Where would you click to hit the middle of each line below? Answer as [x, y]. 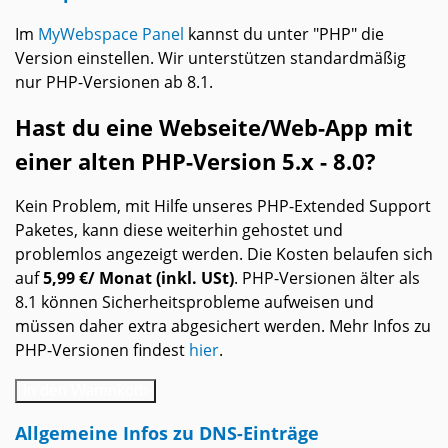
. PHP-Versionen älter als [327, 278]
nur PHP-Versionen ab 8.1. [114, 82]
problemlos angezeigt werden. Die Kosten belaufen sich [224, 254]
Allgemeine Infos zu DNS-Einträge [167, 433]
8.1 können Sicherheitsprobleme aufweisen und [194, 302]
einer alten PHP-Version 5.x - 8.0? [195, 161]
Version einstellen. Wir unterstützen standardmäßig [210, 58]
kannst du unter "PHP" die [284, 34]
